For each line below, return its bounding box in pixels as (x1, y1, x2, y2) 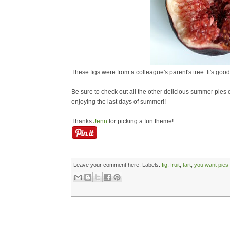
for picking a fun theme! (107, 118, 174, 125)
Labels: (142, 162, 162, 168)
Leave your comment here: (73, 162, 141, 168)
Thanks (71, 118, 93, 125)
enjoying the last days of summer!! (71, 98, 166, 105)
